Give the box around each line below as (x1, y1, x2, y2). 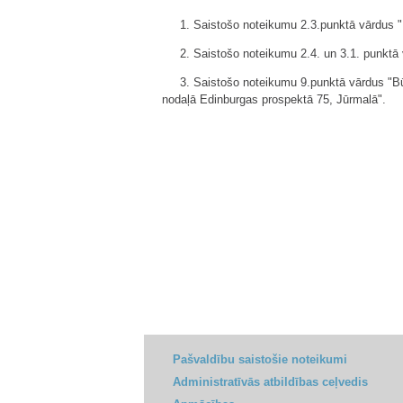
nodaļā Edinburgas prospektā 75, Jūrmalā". (162, 93, 386, 106)
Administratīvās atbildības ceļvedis (173, 375, 368, 389)
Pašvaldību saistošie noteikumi (173, 353, 347, 366)
